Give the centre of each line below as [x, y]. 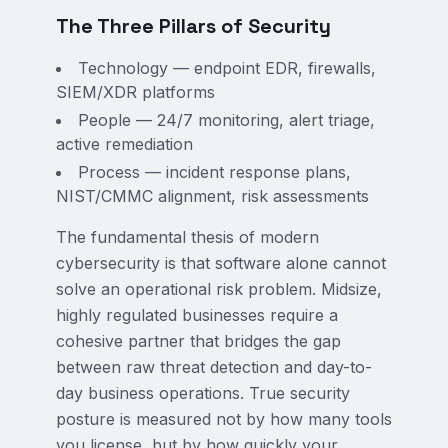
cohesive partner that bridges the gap [198, 341]
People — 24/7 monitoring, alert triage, [226, 120]
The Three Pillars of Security [193, 26]
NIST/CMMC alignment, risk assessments [212, 196]
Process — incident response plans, [214, 172]
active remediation [124, 144]
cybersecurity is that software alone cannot [221, 263]
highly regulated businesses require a [197, 315]
